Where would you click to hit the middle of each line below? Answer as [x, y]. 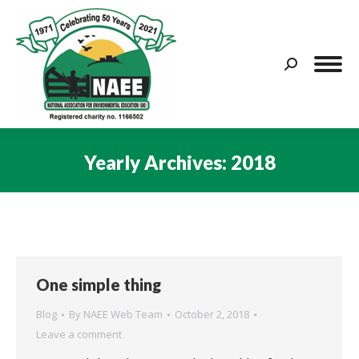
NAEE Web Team [123, 314]
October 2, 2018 [212, 314]
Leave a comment [79, 334]
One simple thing [99, 284]
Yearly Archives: [157, 162]
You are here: [216, 186]
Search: [303, 67]
